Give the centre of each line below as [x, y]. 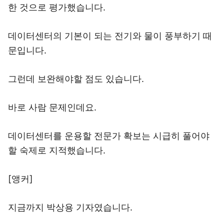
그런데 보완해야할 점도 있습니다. [76, 79]
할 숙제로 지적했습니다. [57, 150]
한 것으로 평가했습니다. [57, 7]
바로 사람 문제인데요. [52, 107]
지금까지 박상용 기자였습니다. [70, 207]
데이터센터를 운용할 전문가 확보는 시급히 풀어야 [109, 136]
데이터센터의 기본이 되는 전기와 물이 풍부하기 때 [110, 36]
